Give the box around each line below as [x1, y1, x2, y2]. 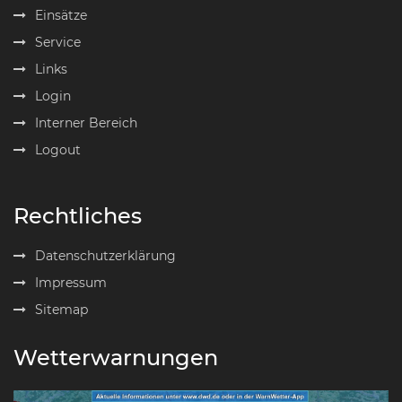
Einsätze [35, 7, 87, 23]
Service [35, 34, 81, 50]
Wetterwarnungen [13, 345, 218, 371]
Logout [35, 142, 81, 158]
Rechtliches [13, 203, 142, 229]
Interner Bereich [35, 115, 137, 131]
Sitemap [35, 301, 88, 318]
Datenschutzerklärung [35, 248, 176, 264]
